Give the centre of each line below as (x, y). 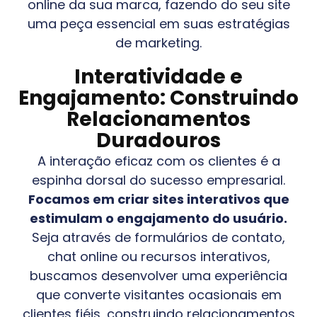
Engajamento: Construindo (158, 98)
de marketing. (158, 42)
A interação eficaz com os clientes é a (158, 161)
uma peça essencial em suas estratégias (158, 23)
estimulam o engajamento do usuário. (158, 218)
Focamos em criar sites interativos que (158, 199)
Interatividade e (158, 76)
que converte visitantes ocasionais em (158, 294)
